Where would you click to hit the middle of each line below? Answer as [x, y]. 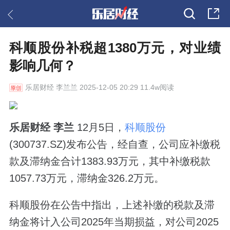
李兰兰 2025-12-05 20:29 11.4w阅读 [114, 88]
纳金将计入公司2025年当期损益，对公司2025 [114, 222]
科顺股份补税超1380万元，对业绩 [115, 48]
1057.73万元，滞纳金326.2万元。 [87, 178]
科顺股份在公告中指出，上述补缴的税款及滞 [112, 205]
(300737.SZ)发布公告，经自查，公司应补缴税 [114, 144]
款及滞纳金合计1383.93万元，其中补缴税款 [110, 161]
